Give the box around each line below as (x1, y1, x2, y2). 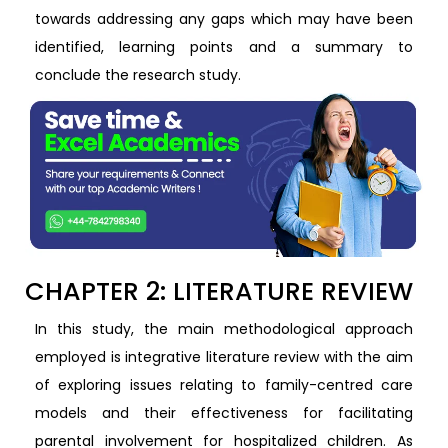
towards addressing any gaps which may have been (35, 9, 413, 29)
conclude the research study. (35, 65, 241, 85)
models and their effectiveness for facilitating (35, 402, 413, 423)
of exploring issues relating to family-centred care (35, 374, 413, 395)
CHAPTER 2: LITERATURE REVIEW (25, 273, 413, 309)
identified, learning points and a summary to (35, 37, 413, 57)
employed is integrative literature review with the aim (35, 346, 413, 367)
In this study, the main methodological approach (35, 318, 413, 339)
